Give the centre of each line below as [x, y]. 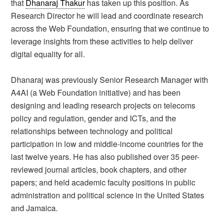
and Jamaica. [35, 208]
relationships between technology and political [92, 131]
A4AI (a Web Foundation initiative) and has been [96, 92]
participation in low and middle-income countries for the [107, 144]
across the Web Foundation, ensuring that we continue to [110, 28]
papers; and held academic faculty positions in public [103, 182]
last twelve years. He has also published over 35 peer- [105, 156]
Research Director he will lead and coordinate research [107, 15]
